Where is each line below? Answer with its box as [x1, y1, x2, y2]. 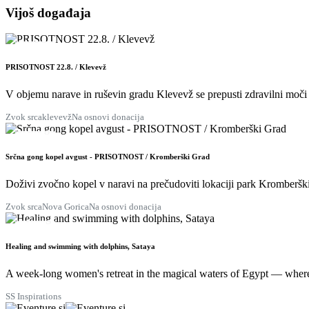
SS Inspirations [6, 291, 61, 302]
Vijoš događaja [6, 5, 91, 20]
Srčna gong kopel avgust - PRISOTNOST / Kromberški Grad [6, 152, 210, 161]
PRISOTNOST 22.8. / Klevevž [6, 63, 106, 72]
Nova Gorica [42, 201, 89, 212]
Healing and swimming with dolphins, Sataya [6, 242, 155, 251]
